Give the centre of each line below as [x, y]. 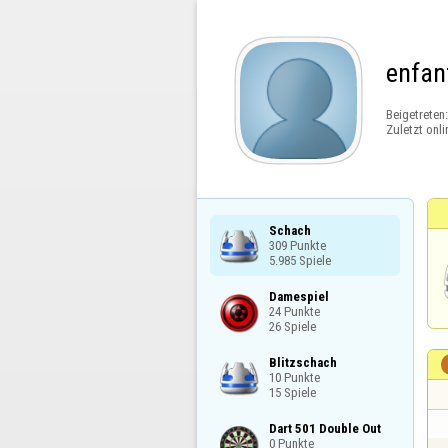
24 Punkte [294, 311]
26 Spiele [292, 326]
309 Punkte [297, 245]
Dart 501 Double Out [324, 429]
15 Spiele [292, 392]
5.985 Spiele [299, 260]
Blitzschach [302, 362]
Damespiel [298, 296]
